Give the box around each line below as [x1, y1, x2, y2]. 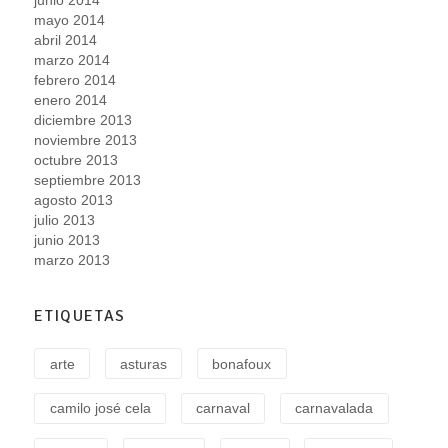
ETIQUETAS [34, 306, 126, 327]
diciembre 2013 [34, 111, 133, 128]
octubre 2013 [34, 151, 119, 168]
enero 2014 [34, 91, 108, 108]
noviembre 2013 [34, 131, 138, 148]
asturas [119, 355, 167, 372]
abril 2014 [34, 31, 98, 48]
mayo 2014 [34, 11, 106, 28]
